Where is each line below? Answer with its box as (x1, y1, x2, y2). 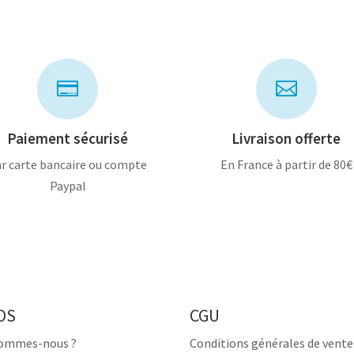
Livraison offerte (232, 129, 341, 149)
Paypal (49, 178, 86, 194)
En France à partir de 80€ (220, 156, 352, 173)
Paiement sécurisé (7, 129, 129, 149)
